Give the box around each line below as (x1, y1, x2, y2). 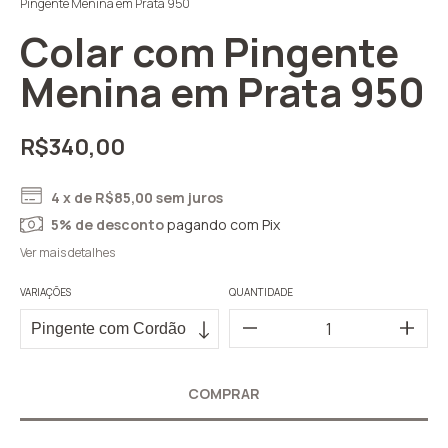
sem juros (156, 188, 224, 208)
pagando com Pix (164, 215, 281, 235)
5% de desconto (51, 215, 165, 235)
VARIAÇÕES (20, 285, 71, 300)
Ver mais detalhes (20, 244, 115, 262)
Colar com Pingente (20, 24, 399, 80)
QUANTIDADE (229, 285, 293, 300)
